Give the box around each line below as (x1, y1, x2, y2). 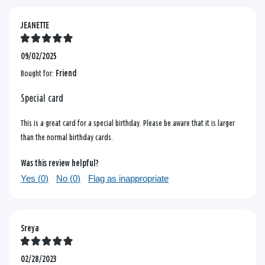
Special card (21, 93, 63, 104)
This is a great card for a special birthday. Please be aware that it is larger (21, 118, 235, 128)
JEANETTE (21, 21, 49, 30)
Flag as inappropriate (88, 173, 169, 183)
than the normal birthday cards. (21, 132, 113, 142)
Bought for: (21, 69, 56, 78)
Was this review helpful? (21, 159, 99, 168)
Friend (56, 69, 77, 78)
